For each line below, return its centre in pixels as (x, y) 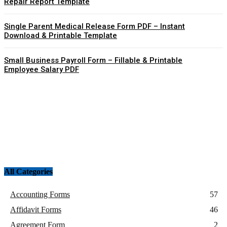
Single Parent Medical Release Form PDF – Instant (94, 26)
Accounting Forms (40, 195)
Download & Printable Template (61, 35)
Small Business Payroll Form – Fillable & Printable (93, 60)
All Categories (28, 171)
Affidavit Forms (36, 210)
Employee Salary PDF (42, 69)
